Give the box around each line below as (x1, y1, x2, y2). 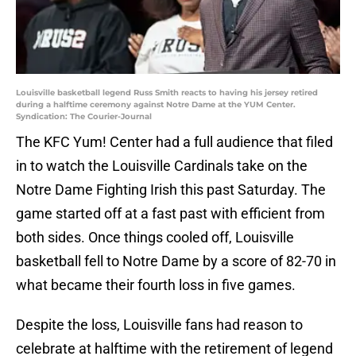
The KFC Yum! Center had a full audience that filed (16, 133, 333, 151)
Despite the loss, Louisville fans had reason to (16, 316, 303, 334)
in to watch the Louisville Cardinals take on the (16, 157, 308, 175)
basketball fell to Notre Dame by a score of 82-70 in (16, 253, 336, 270)
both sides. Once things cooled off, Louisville (16, 229, 294, 246)
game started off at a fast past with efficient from (16, 205, 325, 222)
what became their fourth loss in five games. (16, 277, 296, 294)
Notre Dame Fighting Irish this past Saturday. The (16, 181, 326, 199)
